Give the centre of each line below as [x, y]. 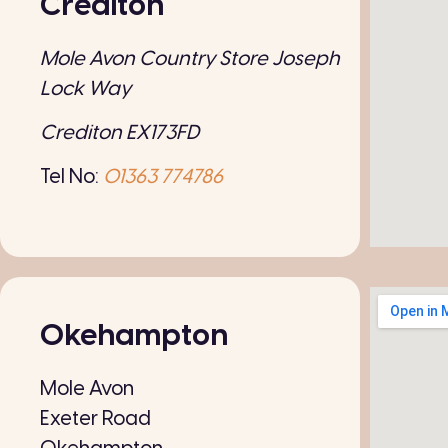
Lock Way [85, 89]
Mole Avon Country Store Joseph [190, 59]
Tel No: [71, 178]
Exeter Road [95, 419]
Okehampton [134, 336]
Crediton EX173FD [119, 133]
